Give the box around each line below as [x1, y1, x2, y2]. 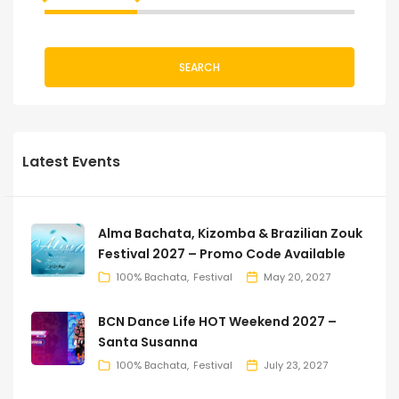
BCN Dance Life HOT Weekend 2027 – [98, 313, 337, 331]
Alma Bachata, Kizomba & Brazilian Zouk [98, 224, 362, 243]
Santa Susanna [98, 333, 198, 352]
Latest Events [22, 151, 120, 173]
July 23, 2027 [264, 358, 328, 373]
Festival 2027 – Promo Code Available [98, 245, 346, 264]
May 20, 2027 [264, 270, 330, 285]
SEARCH [179, 59, 220, 75]
